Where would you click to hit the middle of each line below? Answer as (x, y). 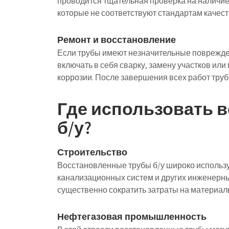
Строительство (92, 152)
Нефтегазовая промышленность (132, 216)
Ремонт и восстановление (117, 40)
